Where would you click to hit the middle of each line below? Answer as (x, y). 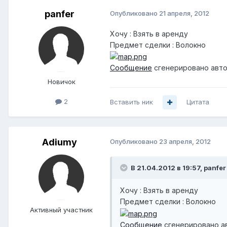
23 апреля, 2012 (185, 142)
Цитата (198, 102)
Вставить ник (131, 102)
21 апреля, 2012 (184, 13)
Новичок (61, 82)
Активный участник (61, 210)
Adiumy (59, 142)
